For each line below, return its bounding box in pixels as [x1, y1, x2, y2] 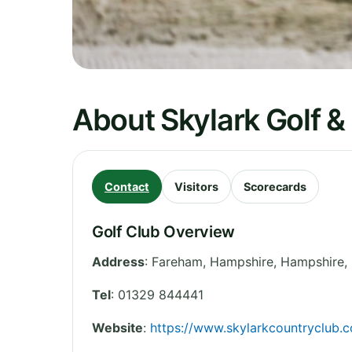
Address [92, 253, 145, 269]
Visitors [174, 179, 218, 193]
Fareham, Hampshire [152, 253, 273, 269]
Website [92, 319, 143, 335]
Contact [104, 179, 149, 193]
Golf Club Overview [92, 222, 235, 241]
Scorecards [244, 179, 306, 193]
